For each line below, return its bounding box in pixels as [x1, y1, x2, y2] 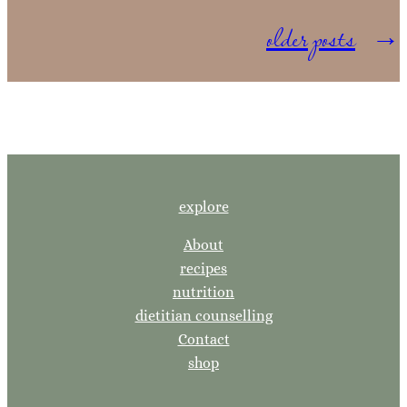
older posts [266, 15, 355, 60]
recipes [180, 259, 227, 277]
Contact [177, 330, 230, 348]
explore [178, 197, 229, 215]
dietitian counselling [134, 306, 273, 324]
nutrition [173, 283, 234, 301]
